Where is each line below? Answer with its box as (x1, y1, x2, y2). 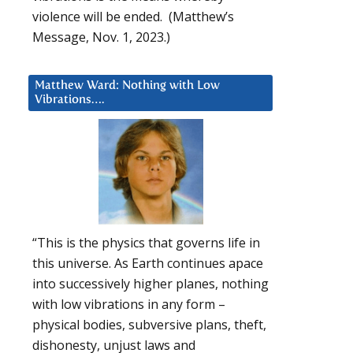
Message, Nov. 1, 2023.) (32, 28, 170, 46)
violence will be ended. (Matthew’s (32, 7, 234, 25)
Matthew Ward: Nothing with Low (35, 79, 220, 91)
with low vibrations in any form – (32, 295, 225, 314)
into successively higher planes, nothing (32, 275, 269, 293)
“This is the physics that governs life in (32, 234, 260, 252)
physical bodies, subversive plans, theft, (32, 316, 266, 334)
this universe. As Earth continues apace (32, 255, 263, 273)
